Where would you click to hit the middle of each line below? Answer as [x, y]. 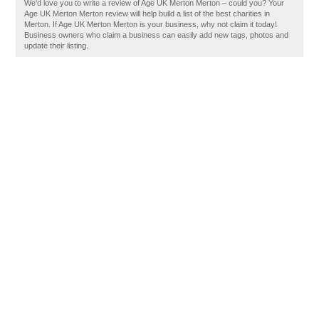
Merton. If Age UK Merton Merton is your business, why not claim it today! [151, 24]
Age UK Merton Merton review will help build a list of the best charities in [147, 14]
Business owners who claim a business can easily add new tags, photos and [157, 35]
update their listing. [57, 46]
